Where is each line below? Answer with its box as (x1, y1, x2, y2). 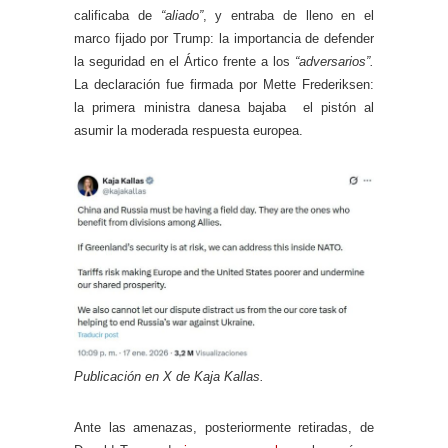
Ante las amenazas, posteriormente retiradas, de (74, 420, 374, 436)
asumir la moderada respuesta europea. (74, 123, 303, 139)
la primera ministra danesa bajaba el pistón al (74, 100, 374, 116)
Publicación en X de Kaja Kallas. (74, 369, 264, 385)
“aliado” (160, 8, 203, 24)
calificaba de (74, 8, 161, 24)
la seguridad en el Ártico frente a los (74, 54, 295, 70)
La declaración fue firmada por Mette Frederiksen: (74, 77, 374, 93)
